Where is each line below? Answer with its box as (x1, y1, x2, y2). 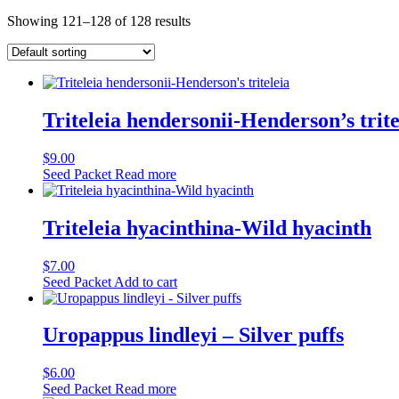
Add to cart (114, 273, 177, 289)
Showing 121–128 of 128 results (7, 12, 191, 28)
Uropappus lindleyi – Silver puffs (43, 323, 344, 347)
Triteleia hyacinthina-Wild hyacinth (43, 216, 371, 240)
